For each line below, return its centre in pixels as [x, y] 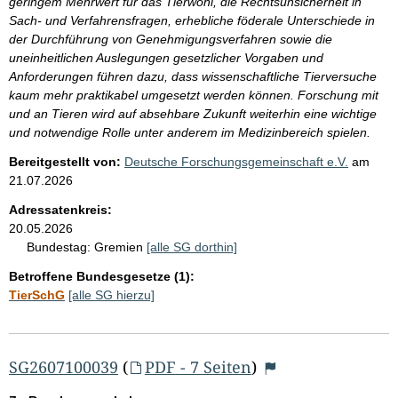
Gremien [120, 247]
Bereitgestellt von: [65, 161]
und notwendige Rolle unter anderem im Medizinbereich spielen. [190, 132]
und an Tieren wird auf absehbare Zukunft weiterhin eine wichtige [193, 113]
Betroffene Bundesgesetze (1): [102, 276]
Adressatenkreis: [60, 209]
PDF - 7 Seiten [198, 366]
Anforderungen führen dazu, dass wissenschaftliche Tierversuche [193, 76]
